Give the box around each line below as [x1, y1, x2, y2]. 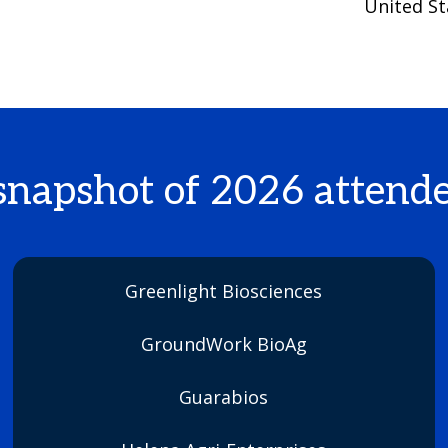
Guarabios [179, 385, 269, 409]
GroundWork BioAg [140, 332, 307, 356]
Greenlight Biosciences [125, 279, 323, 303]
